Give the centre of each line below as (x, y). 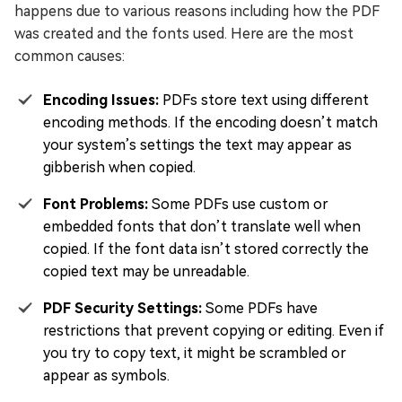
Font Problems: (96, 204)
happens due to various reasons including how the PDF (197, 11)
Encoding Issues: (101, 100)
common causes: (70, 56)
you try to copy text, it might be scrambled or (195, 353)
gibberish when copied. (119, 167)
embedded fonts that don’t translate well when (202, 227)
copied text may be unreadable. (146, 271)
